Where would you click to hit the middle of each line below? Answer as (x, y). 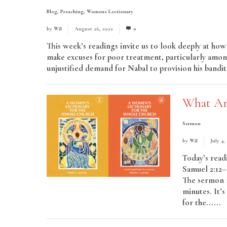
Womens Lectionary (110, 11)
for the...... (202, 202)
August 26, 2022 (94, 29)
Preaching (72, 11)
